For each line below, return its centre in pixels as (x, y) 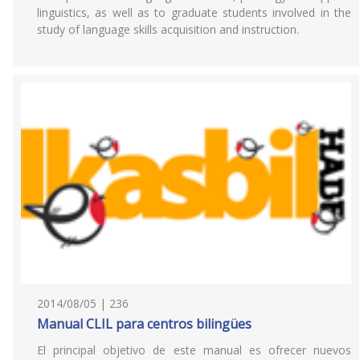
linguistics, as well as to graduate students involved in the (194, 12)
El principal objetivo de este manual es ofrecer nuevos (194, 350)
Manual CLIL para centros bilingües (144, 324)
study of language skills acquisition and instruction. (168, 29)
